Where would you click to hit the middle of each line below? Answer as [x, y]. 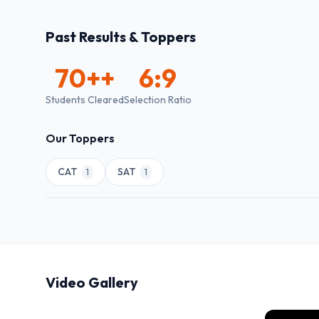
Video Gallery [92, 282]
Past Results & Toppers [121, 37]
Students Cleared [85, 100]
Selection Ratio [158, 100]
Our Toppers [80, 138]
